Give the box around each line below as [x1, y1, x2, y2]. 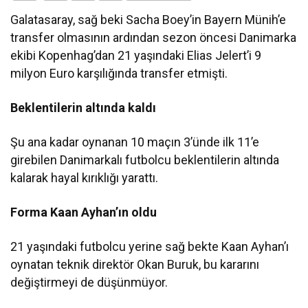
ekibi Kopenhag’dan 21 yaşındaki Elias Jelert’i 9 [10, 48, 262, 63]
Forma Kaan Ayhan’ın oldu [10, 205, 157, 219]
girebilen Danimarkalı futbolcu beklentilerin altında [10, 153, 280, 167]
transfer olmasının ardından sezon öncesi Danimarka [10, 30, 297, 45]
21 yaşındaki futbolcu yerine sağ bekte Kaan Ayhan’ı [10, 239, 289, 254]
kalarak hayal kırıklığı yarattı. [10, 170, 159, 185]
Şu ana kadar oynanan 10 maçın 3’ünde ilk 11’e [10, 135, 260, 149]
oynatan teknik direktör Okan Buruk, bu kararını [10, 257, 260, 272]
